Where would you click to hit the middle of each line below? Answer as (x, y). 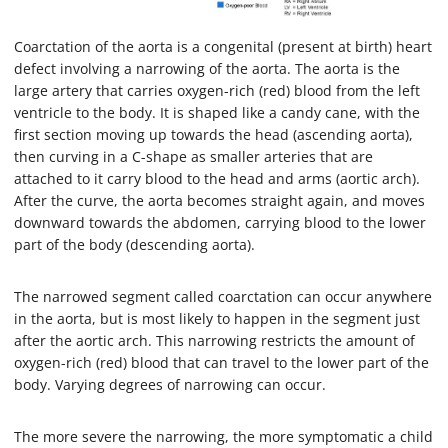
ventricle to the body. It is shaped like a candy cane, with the (217, 112)
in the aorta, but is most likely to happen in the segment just (217, 318)
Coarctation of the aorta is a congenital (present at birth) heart (223, 46)
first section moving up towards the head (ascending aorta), (213, 134)
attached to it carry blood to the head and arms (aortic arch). (217, 178)
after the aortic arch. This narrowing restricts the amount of (214, 340)
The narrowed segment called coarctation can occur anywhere (223, 296)
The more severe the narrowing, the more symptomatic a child (223, 436)
